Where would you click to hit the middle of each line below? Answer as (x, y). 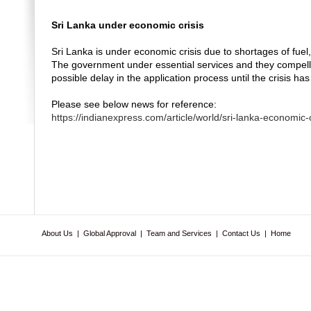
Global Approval (110, 233)
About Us (57, 233)
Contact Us (241, 233)
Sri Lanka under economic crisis (127, 25)
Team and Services (179, 233)
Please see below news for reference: (134, 104)
